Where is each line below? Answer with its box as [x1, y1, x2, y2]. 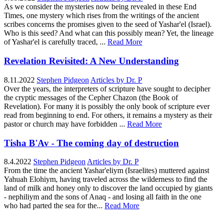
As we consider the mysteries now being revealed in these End [4, 2, 197, 11]
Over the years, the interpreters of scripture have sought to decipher [4, 84, 210, 93]
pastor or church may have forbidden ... [4, 119, 125, 128]
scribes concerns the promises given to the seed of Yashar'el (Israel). [4, 20, 212, 29]
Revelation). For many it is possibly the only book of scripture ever [4, 102, 210, 110]
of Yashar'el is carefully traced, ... [4, 38, 106, 46]
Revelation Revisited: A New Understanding [4, 56, 179, 66]
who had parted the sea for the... [4, 201, 103, 210]
